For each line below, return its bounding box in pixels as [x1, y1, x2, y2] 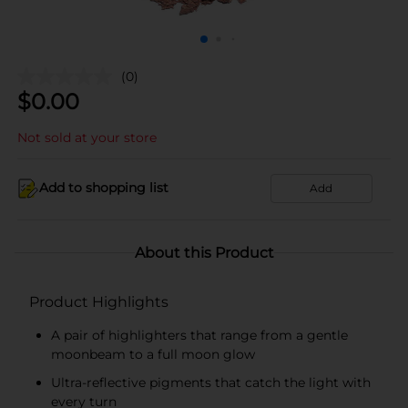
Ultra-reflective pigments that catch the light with [51, 373, 371, 391]
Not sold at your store [17, 128, 157, 146]
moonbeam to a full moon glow [51, 345, 255, 362]
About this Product [134, 243, 274, 261]
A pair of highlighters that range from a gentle [51, 326, 348, 343]
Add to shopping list [39, 179, 168, 196]
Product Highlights [29, 292, 168, 311]
